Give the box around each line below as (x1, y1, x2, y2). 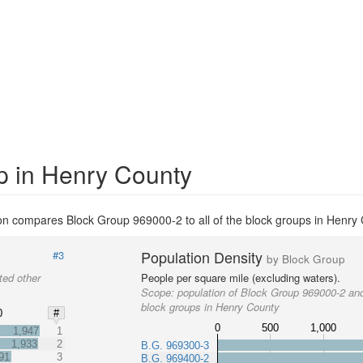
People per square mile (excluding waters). (141, 270, 341, 286)
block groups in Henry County (141, 299, 280, 315)
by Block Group (267, 251, 346, 267)
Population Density (141, 246, 267, 268)
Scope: (141, 284, 178, 301)
